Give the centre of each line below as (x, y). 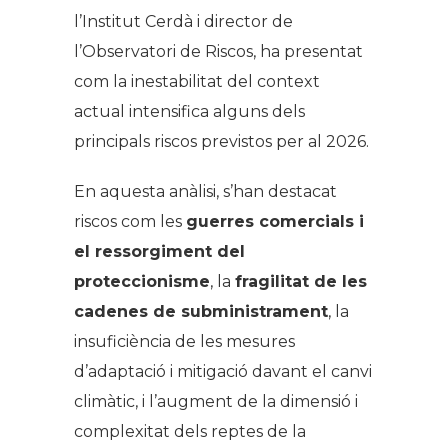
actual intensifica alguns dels (189, 111)
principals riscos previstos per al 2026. (221, 141)
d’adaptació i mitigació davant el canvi (223, 371)
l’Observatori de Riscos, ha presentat (218, 51)
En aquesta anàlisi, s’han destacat (205, 191)
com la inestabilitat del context (197, 81)
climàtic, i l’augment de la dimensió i (216, 401)
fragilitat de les (301, 281)
